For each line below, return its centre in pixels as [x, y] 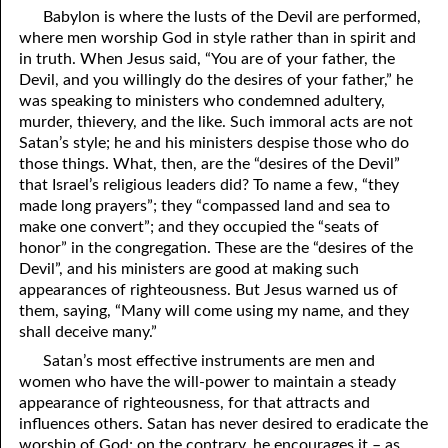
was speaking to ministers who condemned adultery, [202, 101]
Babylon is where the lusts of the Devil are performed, [231, 17]
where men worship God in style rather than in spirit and [218, 38]
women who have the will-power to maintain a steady [208, 382]
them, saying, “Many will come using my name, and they [214, 311]
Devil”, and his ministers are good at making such [189, 269]
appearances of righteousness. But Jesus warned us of [209, 290]
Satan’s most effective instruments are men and [208, 361]
